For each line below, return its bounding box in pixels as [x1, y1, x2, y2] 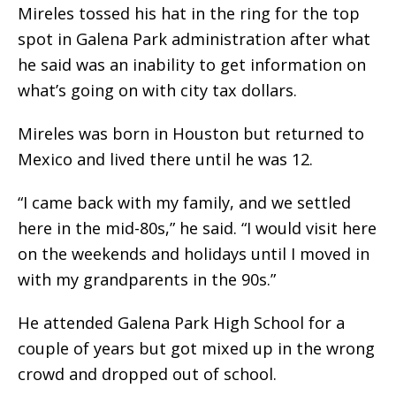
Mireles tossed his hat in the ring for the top [18, 3, 360, 25]
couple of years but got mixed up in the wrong [18, 338, 375, 360]
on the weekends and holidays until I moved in [18, 243, 369, 265]
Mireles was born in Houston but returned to [18, 123, 364, 145]
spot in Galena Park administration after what [18, 28, 370, 50]
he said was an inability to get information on [18, 54, 366, 76]
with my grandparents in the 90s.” [18, 269, 276, 291]
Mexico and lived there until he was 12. [18, 148, 313, 171]
